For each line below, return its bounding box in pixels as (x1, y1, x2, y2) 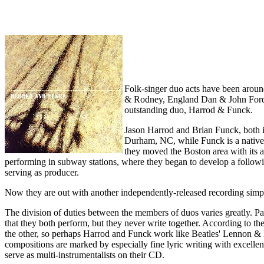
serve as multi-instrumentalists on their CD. (5, 250, 164, 260)
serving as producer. (5, 167, 79, 177)
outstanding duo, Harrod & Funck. (124, 105, 253, 115)
